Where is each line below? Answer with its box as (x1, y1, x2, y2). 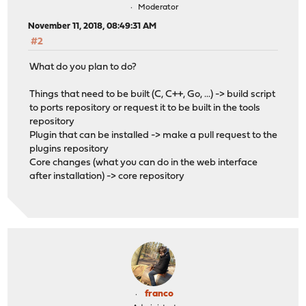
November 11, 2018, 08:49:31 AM (28, 22, 157, 31)
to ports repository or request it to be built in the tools (29, 102, 261, 113)
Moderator (138, 3, 178, 12)
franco (145, 289, 173, 299)
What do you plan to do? (29, 61, 137, 72)
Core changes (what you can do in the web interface (29, 157, 258, 168)
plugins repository (29, 143, 109, 154)
